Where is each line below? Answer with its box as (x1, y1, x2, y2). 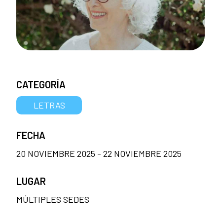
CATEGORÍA (16, 78, 66, 90)
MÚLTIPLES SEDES (16, 194, 89, 205)
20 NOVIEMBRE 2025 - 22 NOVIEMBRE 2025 (16, 148, 182, 159)
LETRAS (33, 100, 65, 110)
